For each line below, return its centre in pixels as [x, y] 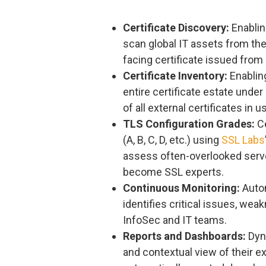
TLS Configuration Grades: [189, 123]
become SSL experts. [173, 172]
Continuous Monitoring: [181, 188]
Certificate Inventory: [175, 75]
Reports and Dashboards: [184, 236]
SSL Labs [243, 140]
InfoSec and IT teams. [175, 220]
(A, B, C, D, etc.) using [172, 140]
